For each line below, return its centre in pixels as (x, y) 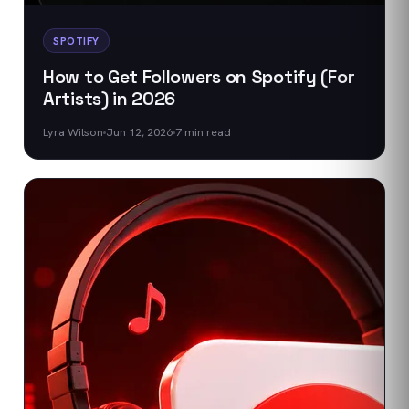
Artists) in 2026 (110, 99)
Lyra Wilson (73, 132)
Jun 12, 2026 (139, 132)
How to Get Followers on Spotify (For (199, 77)
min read (206, 132)
